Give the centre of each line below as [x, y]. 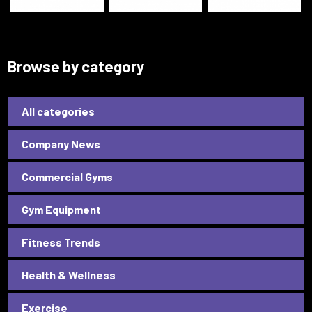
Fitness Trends [61, 242]
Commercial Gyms [68, 176]
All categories [58, 111]
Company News [61, 143]
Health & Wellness [69, 274]
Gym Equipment [62, 209]
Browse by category [76, 66]
